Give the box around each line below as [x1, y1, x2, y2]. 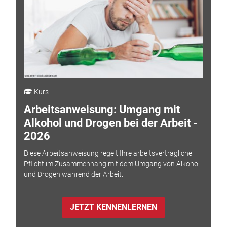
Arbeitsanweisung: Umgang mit [23, 103, 180, 116]
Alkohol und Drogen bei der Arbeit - [23, 116, 198, 129]
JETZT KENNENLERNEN [69, 202, 157, 212]
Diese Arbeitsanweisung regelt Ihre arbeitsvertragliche [23, 149, 192, 158]
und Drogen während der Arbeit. [23, 170, 123, 179]
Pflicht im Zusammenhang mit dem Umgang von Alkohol [23, 160, 200, 168]
